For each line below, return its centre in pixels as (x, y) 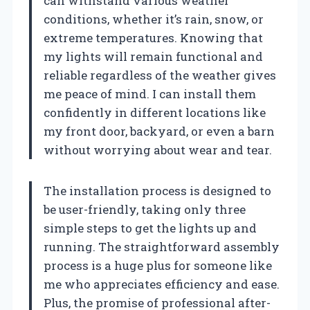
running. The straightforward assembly (162, 246)
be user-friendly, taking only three (145, 209)
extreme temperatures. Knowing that (153, 37)
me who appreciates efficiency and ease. (162, 284)
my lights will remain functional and (153, 56)
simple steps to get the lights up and (150, 228)
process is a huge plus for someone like (158, 265)
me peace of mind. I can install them (150, 93)
